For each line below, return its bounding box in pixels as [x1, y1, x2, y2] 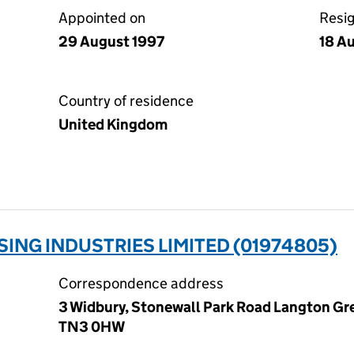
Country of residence [58, 92, 194, 110]
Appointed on [58, 9, 145, 27]
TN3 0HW [58, 318, 125, 336]
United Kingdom [58, 115, 168, 134]
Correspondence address [58, 274, 224, 292]
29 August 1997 [58, 32, 164, 51]
